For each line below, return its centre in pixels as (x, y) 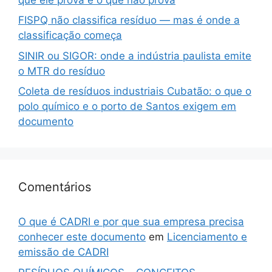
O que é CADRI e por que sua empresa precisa (131, 222)
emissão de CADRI (63, 252)
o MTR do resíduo (62, 71)
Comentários (55, 187)
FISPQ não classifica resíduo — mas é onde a (129, 20)
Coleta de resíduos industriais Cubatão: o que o (135, 91)
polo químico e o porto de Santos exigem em (127, 106)
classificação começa (70, 35)
